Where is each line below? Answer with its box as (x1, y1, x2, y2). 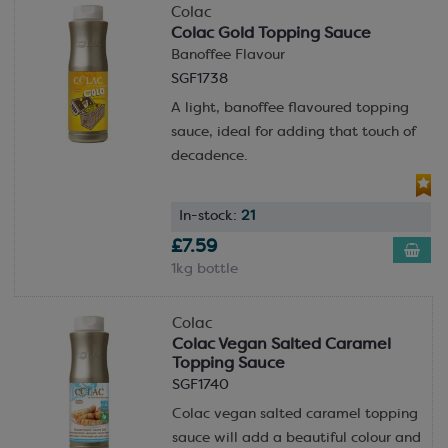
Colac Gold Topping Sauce (170, 25, 371, 42)
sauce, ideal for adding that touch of (170, 125, 416, 139)
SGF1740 (171, 379, 229, 392)
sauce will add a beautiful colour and (171, 432, 421, 445)
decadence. (170, 149, 248, 163)
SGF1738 (170, 72, 228, 86)
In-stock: (178, 210, 241, 223)
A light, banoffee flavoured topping (170, 101, 409, 115)
